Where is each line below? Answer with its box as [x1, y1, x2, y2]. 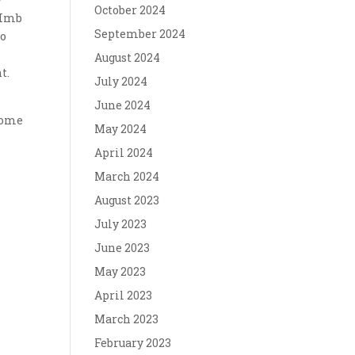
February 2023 [94, 335, 172, 350]
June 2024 [94, 97, 151, 113]
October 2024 [94, 2, 166, 17]
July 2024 [94, 74, 148, 89]
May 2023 [94, 264, 147, 279]
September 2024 [94, 26, 186, 41]
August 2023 [94, 193, 160, 208]
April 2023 [94, 288, 153, 303]
